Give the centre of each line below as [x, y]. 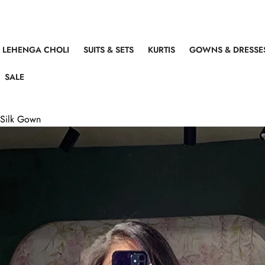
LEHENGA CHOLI [36, 50]
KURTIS [161, 50]
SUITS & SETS [109, 50]
